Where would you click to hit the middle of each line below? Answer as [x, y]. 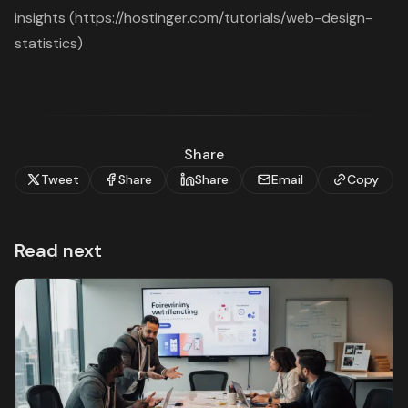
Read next [58, 250]
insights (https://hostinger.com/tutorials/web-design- [194, 17]
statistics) [49, 43]
